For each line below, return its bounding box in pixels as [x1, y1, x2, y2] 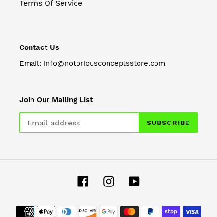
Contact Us [19, 43, 59, 52]
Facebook [88, 175, 124, 185]
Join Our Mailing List [19, 95, 93, 104]
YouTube [139, 175, 171, 185]
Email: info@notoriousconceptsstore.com [19, 59, 165, 68]
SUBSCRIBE [146, 118, 190, 126]
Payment [108, 201, 141, 211]
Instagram [113, 175, 152, 185]
